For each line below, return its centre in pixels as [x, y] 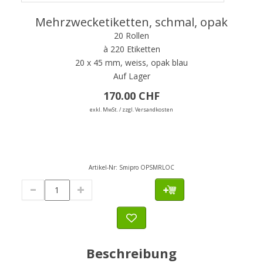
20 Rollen [131, 35]
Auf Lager [131, 76]
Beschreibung [131, 253]
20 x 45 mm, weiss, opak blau [131, 62]
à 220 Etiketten [131, 49]
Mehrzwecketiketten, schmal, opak [131, 22]
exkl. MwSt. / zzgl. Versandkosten [131, 109]
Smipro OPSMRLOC [147, 167]
